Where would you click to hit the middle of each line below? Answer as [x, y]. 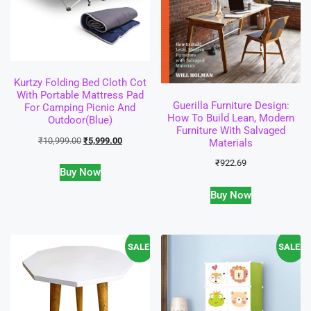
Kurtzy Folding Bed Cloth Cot [80, 83]
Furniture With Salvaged [231, 130]
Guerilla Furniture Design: [231, 105]
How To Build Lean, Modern [231, 118]
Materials [231, 143]
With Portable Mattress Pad [80, 95]
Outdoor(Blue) [80, 120]
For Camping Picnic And [80, 108]
